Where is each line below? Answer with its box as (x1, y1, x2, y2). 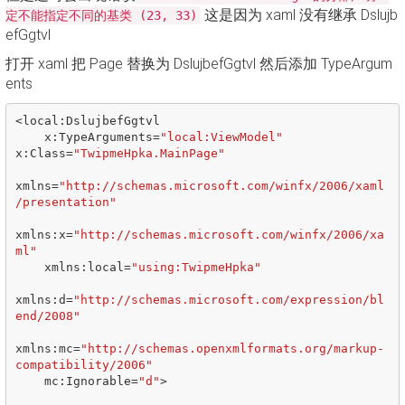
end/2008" (14, 308, 80, 323)
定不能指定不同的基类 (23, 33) (5, 8, 197, 23)
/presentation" (14, 194, 117, 209)
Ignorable (65, 373, 131, 388)
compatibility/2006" (14, 357, 153, 372)
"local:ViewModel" (159, 129, 283, 144)
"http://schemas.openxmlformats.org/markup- (80, 341, 384, 355)
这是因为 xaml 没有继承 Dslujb (201, 6, 398, 24)
